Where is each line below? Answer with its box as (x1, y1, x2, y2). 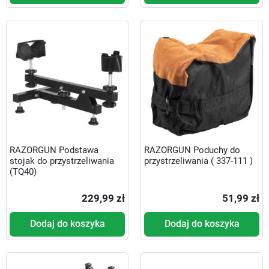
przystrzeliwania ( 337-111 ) (144, 155, 253, 166)
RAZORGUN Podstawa (10, 144, 98, 156)
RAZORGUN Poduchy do (144, 144, 240, 156)
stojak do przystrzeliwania (10, 155, 114, 166)
